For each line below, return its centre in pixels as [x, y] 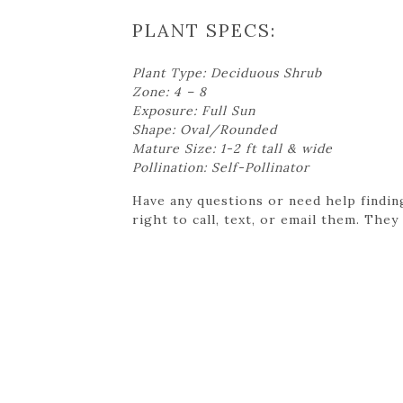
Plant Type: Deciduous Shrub [227, 72]
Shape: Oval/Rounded [205, 129]
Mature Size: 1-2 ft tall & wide [233, 148]
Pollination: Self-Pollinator [221, 167]
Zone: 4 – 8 [170, 91]
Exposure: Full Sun [194, 110]
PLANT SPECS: [204, 30]
